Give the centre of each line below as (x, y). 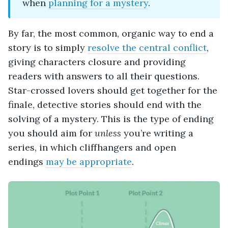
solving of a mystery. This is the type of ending (111, 119)
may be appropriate (89, 161)
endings (27, 161)
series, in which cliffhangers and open (92, 147)
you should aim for (51, 133)
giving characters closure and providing (97, 62)
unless (108, 133)
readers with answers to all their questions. (104, 76)
